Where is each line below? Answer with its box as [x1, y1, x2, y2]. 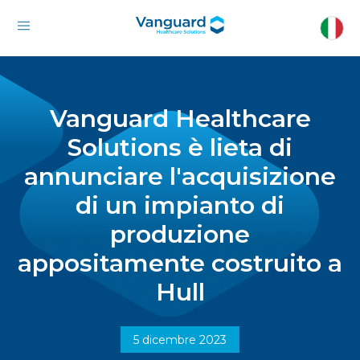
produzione [110, 219, 250, 249]
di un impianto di [76, 190, 284, 220]
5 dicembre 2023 [133, 333, 227, 347]
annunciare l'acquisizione [24, 162, 336, 191]
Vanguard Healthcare [49, 104, 311, 133]
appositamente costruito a [18, 248, 342, 278]
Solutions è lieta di [67, 133, 292, 162]
